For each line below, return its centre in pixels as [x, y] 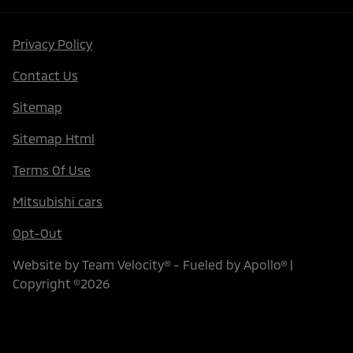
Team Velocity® [126, 265]
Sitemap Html [54, 139]
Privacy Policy [52, 44]
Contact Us [45, 76]
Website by [47, 265]
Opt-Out [37, 233]
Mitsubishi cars [58, 202]
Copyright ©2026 [61, 284]
